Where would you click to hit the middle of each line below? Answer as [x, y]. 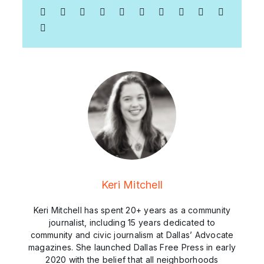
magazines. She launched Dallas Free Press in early [132, 247]
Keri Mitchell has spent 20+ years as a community [132, 210]
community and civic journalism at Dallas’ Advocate [132, 235]
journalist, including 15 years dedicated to [132, 222]
